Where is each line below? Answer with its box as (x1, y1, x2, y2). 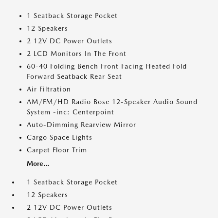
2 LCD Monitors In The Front (27, 50, 127, 57)
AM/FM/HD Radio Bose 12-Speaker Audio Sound (27, 98, 198, 106)
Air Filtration (27, 85, 71, 93)
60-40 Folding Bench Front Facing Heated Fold (27, 62, 187, 70)
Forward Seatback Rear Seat (27, 73, 122, 80)
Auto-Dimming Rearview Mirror (27, 121, 136, 128)
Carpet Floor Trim (27, 146, 87, 154)
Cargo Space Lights (27, 133, 92, 141)
